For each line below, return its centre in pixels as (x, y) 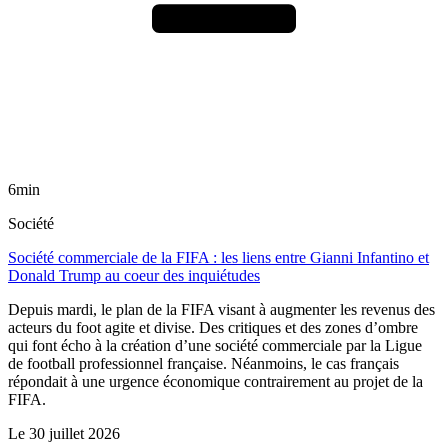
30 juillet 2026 (74, 433)
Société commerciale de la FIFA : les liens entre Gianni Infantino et (218, 257)
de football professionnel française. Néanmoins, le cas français (203, 363)
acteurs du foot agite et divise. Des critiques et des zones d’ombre (213, 327)
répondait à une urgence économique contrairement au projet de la (215, 381)
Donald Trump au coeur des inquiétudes (134, 275)
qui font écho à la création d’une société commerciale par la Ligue (215, 345)
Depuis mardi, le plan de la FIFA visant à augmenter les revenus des (221, 309)
